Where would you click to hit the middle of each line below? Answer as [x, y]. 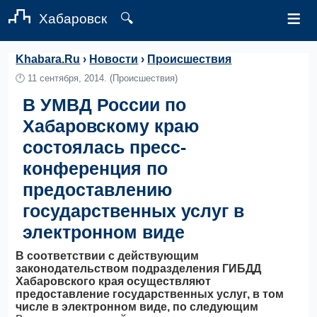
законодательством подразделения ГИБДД [139, 269]
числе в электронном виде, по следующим [137, 307]
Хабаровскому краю [111, 126]
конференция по [96, 168]
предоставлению [98, 190]
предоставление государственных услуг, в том [150, 294]
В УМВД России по [105, 105]
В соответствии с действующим [108, 256]
